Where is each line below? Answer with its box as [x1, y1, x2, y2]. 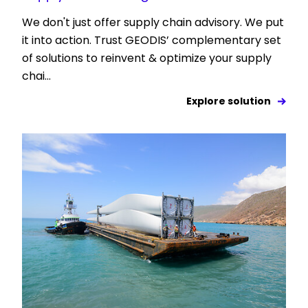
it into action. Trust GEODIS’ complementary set [22, 32, 281, 48]
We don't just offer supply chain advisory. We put [22, 14, 284, 30]
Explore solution [186, 93, 271, 108]
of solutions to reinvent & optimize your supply [22, 49, 272, 66]
